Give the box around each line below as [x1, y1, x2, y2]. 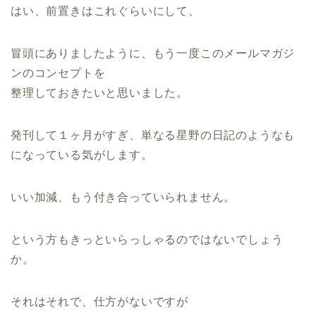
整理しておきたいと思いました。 [11, 86, 188, 99]
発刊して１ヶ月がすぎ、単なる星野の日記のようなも [11, 128, 296, 141]
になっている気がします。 [11, 148, 153, 161]
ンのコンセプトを [11, 66, 106, 79]
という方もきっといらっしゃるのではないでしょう [11, 233, 284, 245]
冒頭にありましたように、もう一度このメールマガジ [11, 47, 296, 59]
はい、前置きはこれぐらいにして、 [11, 4, 200, 17]
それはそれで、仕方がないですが [11, 295, 188, 308]
